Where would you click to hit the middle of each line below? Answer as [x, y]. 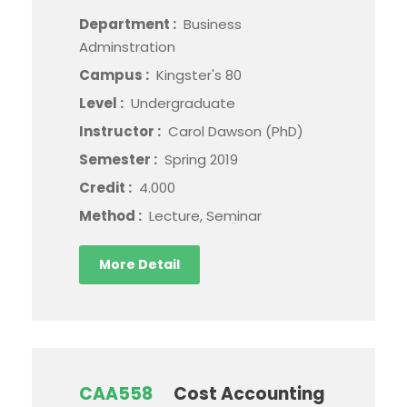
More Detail [139, 264]
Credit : [107, 188]
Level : [103, 103]
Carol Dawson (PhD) [236, 131]
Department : [129, 24]
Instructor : [121, 131]
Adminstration [127, 47]
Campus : [115, 75]
